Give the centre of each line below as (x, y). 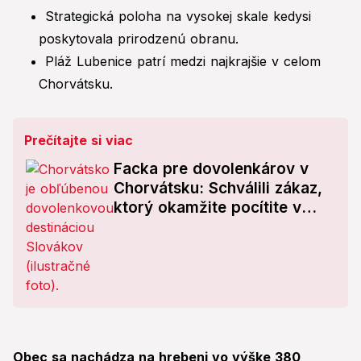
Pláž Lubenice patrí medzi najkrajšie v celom (183, 62)
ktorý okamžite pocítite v (207, 208)
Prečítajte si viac (79, 141)
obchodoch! (158, 227)
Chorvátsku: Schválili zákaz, (218, 189)
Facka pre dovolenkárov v (211, 169)
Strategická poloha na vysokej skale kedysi (178, 17)
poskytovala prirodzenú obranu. (139, 39)
